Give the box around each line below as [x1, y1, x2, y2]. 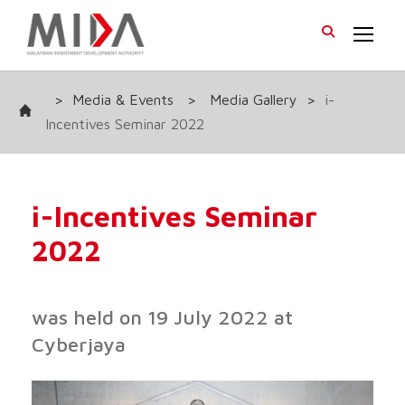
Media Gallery [210, 90, 297, 108]
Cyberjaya [32, 332, 126, 356]
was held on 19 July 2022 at [32, 305, 293, 329]
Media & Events [72, 90, 174, 108]
